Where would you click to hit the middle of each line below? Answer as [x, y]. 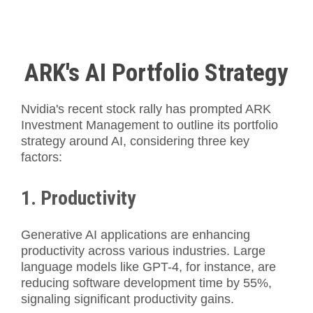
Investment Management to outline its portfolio [150, 125]
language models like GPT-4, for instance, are [148, 267]
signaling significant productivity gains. [128, 299]
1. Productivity [78, 198]
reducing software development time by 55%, [146, 283]
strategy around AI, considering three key [135, 141]
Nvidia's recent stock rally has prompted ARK [146, 109]
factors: [42, 158]
